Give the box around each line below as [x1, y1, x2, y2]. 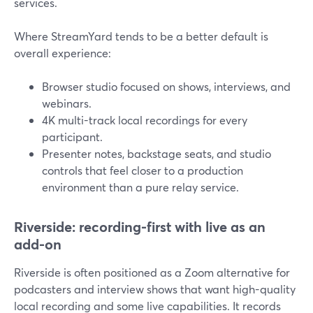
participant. [42, 129, 103, 144]
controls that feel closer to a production [42, 163, 243, 177]
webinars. [42, 96, 92, 110]
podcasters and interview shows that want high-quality [14, 282, 296, 296]
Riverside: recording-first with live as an [14, 217, 265, 236]
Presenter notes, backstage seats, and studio [42, 146, 271, 161]
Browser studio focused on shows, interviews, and [42, 79, 291, 94]
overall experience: [14, 45, 111, 60]
